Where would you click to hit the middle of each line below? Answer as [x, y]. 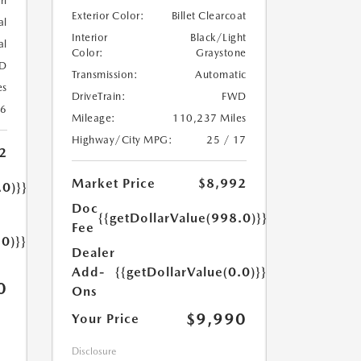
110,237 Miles [210, 118]
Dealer [93, 253]
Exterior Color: [108, 16]
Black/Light [218, 38]
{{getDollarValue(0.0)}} [191, 272]
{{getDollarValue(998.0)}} [183, 218]
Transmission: [104, 75]
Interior [89, 38]
